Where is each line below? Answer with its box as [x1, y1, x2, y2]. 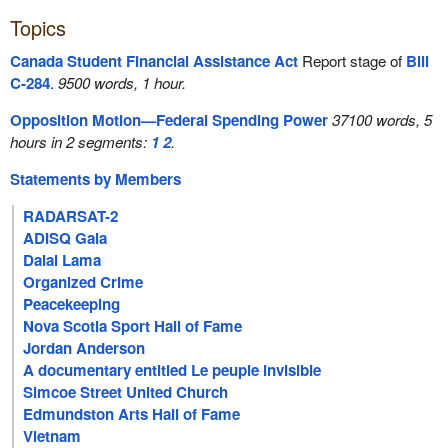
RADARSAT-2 [23, 205, 119, 228]
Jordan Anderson [23, 337, 146, 360]
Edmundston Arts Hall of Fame [23, 403, 241, 426]
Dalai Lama [23, 249, 102, 272]
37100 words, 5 [331, 108, 432, 130]
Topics [9, 13, 66, 43]
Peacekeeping [23, 293, 121, 316]
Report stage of [297, 49, 406, 71]
